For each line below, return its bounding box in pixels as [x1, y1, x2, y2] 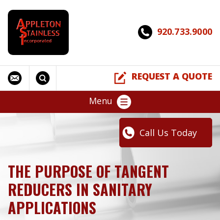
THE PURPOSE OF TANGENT [8, 160, 169, 183]
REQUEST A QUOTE [132, 70, 212, 82]
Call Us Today [139, 127, 197, 139]
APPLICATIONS [8, 196, 100, 219]
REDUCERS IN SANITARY [8, 178, 152, 201]
